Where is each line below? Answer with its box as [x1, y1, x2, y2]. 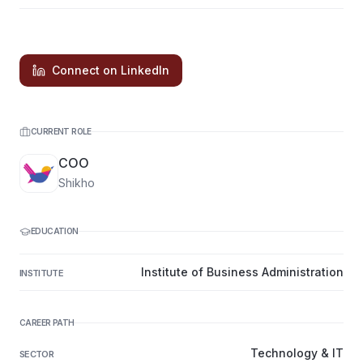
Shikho [58, 176, 95, 190]
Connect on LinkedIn [52, 63, 169, 77]
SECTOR [19, 348, 54, 360]
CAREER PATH [19, 318, 75, 327]
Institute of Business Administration [141, 265, 344, 279]
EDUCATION [31, 226, 79, 236]
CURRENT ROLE [31, 126, 92, 136]
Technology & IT [250, 346, 344, 360]
